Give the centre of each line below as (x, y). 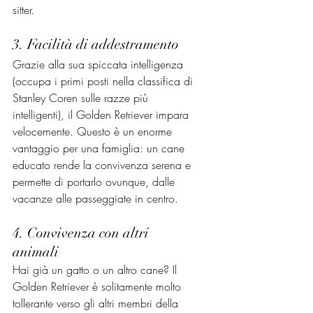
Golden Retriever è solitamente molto (99, 286)
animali (36, 252)
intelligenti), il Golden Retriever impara (102, 114)
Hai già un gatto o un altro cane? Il (96, 269)
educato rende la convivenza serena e (103, 165)
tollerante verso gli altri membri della (97, 303)
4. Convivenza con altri (82, 233)
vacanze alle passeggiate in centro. (95, 198)
